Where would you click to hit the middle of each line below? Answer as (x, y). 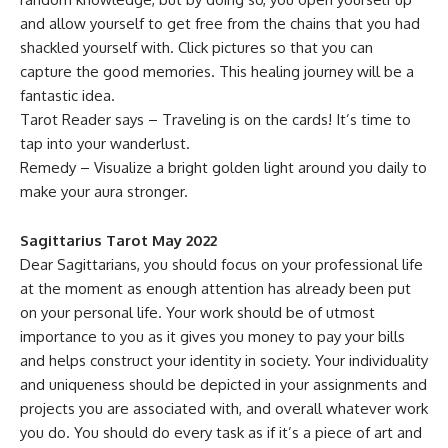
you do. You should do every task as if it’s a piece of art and (221, 432)
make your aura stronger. (104, 191)
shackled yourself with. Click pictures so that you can (196, 47)
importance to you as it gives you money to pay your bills (212, 336)
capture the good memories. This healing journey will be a (217, 71)
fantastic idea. (67, 95)
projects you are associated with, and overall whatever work (224, 408)
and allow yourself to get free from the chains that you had (220, 23)
